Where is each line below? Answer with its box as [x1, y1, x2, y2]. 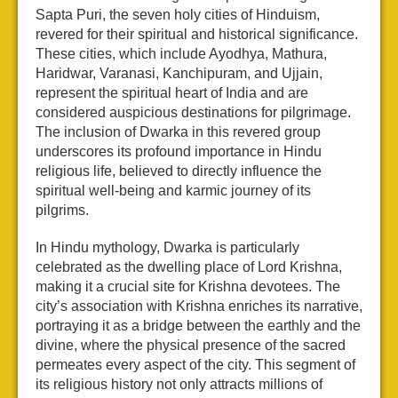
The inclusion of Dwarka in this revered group [36, 124, 321, 140]
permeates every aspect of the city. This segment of [36, 357, 355, 373]
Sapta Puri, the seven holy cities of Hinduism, [36, 7, 320, 23]
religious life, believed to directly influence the [36, 163, 322, 179]
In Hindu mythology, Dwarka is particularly [36, 240, 299, 256]
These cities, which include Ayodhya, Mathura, [36, 46, 327, 62]
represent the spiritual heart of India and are [36, 85, 308, 101]
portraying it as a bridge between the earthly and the [36, 318, 361, 334]
